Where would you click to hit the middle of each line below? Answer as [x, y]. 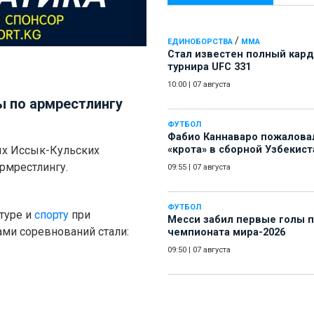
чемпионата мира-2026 [226, 233]
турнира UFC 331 [209, 67]
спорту [52, 215]
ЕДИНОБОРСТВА [200, 42]
